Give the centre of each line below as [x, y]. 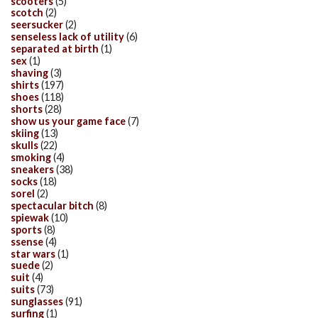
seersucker [37, 25]
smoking [31, 157]
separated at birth [55, 49]
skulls [24, 145]
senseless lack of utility [67, 37]
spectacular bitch [52, 205]
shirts [25, 85]
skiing [25, 133]
